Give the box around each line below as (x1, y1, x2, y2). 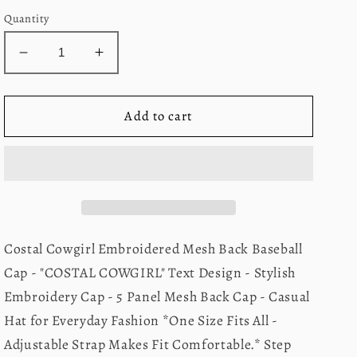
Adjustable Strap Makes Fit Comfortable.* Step (4, 335, 292, 355)
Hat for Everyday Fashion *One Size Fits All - (4, 311, 278, 331)
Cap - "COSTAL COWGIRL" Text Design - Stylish (4, 263, 296, 283)
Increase (98, 51, 160, 69)
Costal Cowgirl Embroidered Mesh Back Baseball (4, 239, 303, 259)
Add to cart (124, 107, 193, 126)
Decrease (22, 51, 91, 69)
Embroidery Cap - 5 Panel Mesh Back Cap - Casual (4, 287, 311, 307)
